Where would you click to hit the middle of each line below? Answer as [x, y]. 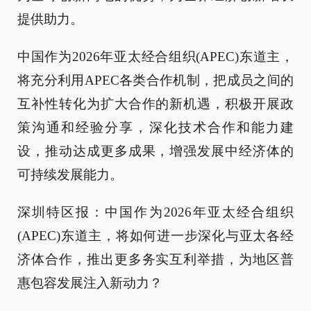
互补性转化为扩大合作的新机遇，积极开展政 [155, 103]
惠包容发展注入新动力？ [90, 283]
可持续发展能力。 [70, 174]
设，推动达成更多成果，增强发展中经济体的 [155, 151]
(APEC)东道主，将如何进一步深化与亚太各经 [155, 235]
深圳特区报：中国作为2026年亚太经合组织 [155, 212]
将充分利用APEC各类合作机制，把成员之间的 [155, 80]
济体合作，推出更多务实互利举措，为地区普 [155, 259]
